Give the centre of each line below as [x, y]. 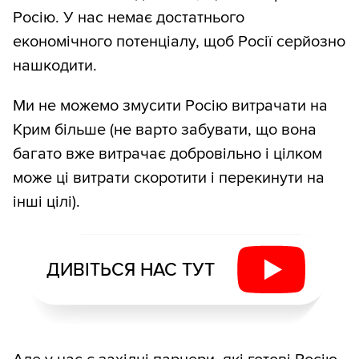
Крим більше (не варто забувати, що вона [165, 130]
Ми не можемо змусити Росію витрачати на [170, 106]
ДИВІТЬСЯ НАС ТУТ [130, 270]
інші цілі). [46, 202]
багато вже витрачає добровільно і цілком [167, 154]
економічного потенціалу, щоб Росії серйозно [179, 42]
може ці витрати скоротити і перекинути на [169, 178]
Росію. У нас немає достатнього [129, 18]
